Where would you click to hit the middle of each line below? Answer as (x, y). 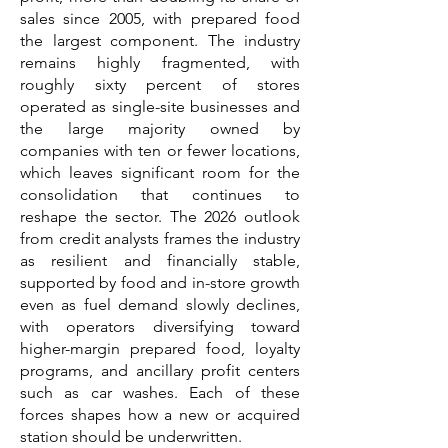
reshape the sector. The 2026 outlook (160, 216)
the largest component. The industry (160, 40)
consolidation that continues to (160, 194)
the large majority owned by (160, 128)
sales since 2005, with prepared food (160, 18)
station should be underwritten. (131, 436)
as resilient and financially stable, (160, 260)
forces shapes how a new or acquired (160, 414)
